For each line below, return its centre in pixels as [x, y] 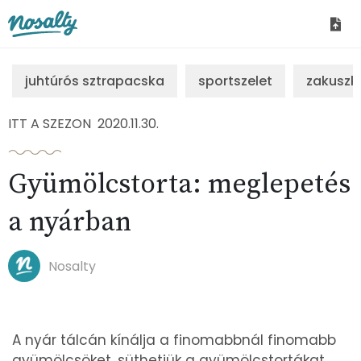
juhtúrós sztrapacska [95, 81]
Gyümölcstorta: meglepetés [179, 185]
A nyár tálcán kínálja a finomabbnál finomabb [174, 340]
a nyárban [70, 222]
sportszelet [235, 81]
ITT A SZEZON [50, 124]
